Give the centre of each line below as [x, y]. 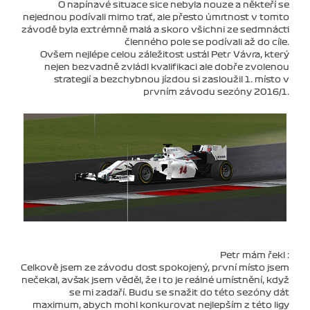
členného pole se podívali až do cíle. [207, 43]
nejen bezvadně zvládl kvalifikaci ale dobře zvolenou [167, 67]
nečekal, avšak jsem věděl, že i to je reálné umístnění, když [155, 280]
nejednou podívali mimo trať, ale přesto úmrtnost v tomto [156, 18]
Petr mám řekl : [255, 255]
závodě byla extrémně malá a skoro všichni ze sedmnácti [155, 30]
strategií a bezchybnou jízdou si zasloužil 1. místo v [172, 80]
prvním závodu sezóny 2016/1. [216, 92]
